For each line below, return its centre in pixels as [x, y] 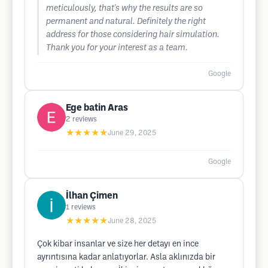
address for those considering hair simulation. [133, 35]
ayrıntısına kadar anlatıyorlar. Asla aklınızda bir [126, 258]
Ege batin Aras [97, 108]
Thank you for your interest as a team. [117, 48]
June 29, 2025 [132, 133]
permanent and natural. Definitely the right [126, 22]
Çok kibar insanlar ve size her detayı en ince [118, 244]
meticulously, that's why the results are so [124, 9]
